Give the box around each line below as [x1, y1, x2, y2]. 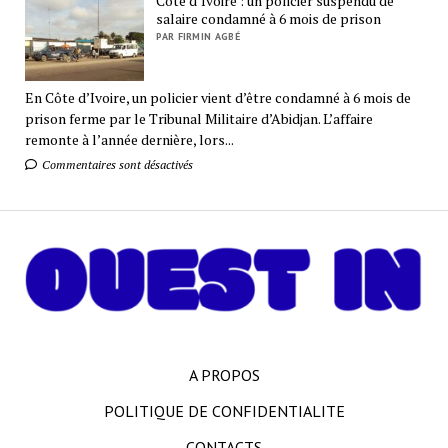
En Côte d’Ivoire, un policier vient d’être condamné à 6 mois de [24, 88, 411, 108]
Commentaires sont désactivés [38, 157, 193, 173]
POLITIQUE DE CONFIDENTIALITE [103, 401, 345, 422]
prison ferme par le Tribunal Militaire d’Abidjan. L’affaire [24, 109, 373, 129]
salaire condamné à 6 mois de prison [156, 8, 382, 28]
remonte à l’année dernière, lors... [24, 130, 234, 150]
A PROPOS [188, 365, 260, 386]
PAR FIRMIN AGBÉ [156, 29, 240, 43]
